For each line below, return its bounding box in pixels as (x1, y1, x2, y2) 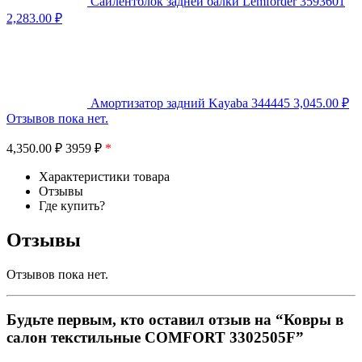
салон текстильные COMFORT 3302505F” (6, 329, 304, 347)
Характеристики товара (39, 169, 170, 183)
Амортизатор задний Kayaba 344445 (90, 95, 290, 110)
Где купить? (39, 198, 105, 213)
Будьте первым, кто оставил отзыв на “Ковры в (6, 311, 343, 329)
